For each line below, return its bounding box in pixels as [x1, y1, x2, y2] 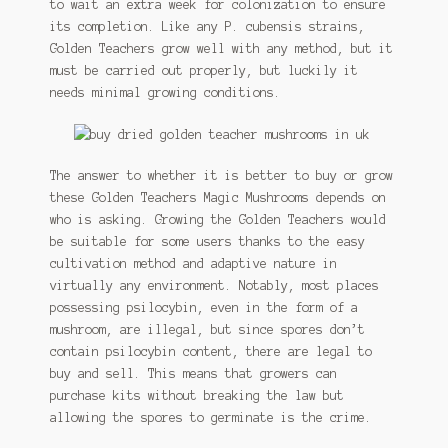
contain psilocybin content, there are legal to [49, 345, 372, 359]
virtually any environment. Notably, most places [49, 279, 379, 293]
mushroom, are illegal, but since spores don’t [49, 323, 365, 337]
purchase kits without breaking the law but [49, 389, 344, 403]
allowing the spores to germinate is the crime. [49, 411, 372, 425]
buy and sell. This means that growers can [49, 367, 337, 381]
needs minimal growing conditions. [49, 86, 281, 100]
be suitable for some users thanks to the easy [49, 235, 365, 249]
